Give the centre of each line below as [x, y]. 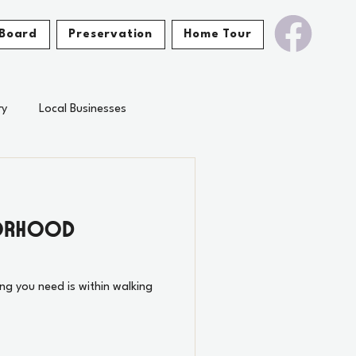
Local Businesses [83, 109]
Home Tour [218, 35]
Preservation [110, 35]
